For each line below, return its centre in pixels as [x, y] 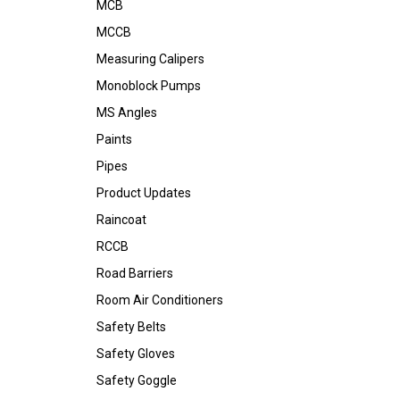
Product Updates [144, 193]
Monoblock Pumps [149, 86]
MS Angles [127, 112]
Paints [114, 139]
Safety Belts [131, 327]
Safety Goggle [137, 380]
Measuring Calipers [150, 59]
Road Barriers [135, 273]
